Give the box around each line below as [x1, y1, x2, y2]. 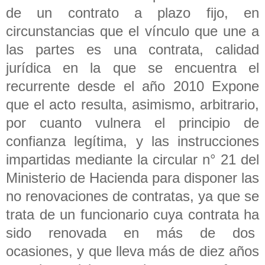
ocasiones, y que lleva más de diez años [6, 243, 259, 259]
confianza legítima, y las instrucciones [6, 132, 259, 149]
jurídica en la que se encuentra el [6, 59, 259, 76]
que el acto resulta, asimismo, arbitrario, [6, 96, 259, 112]
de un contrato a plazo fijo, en [6, 4, 259, 21]
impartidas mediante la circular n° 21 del [6, 151, 259, 167]
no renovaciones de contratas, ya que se [6, 188, 259, 204]
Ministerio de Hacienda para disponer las [6, 169, 259, 186]
